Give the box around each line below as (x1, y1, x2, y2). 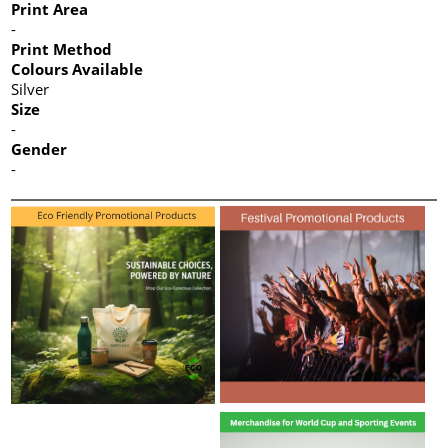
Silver (11, 78, 50, 99)
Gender (11, 138, 68, 159)
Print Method (11, 38, 113, 59)
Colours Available (11, 58, 144, 79)
